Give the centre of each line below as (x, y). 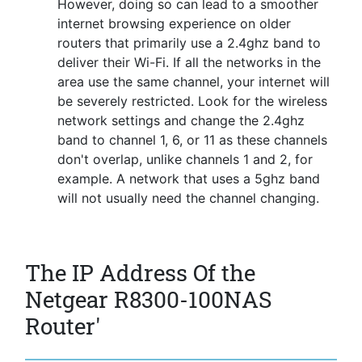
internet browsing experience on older (174, 24)
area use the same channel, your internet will (194, 82)
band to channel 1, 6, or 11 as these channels (192, 140)
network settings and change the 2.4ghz (181, 121)
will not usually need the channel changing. (188, 198)
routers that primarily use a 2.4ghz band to (189, 43)
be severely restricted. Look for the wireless (192, 101)
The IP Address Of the (140, 273)
